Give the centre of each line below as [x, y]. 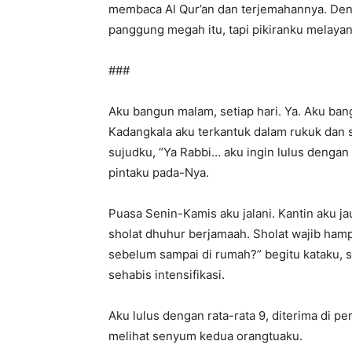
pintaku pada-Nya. [159, 172]
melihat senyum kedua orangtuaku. [205, 336]
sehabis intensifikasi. [167, 275]
